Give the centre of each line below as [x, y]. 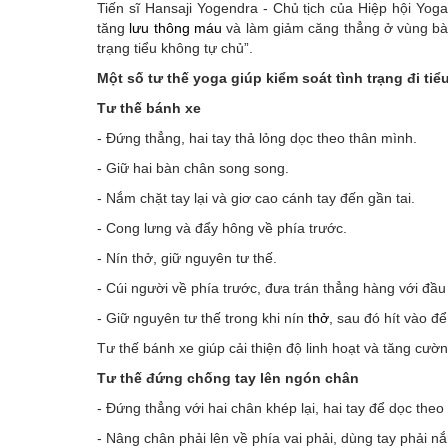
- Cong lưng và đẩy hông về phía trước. [222, 228]
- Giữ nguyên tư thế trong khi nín [202, 318]
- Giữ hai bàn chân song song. [193, 168]
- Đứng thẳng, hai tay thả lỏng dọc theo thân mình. [257, 138]
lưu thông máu [175, 28]
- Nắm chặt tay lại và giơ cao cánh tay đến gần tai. [256, 198]
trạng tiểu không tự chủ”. [175, 48]
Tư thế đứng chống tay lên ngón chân [228, 378]
